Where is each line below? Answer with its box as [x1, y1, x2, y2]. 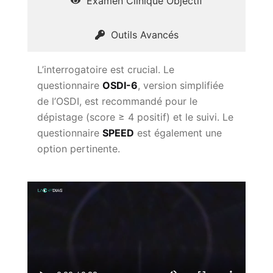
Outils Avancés [110, 28, 179, 41]
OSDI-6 [102, 79, 138, 91]
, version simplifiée [138, 79, 224, 91]
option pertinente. [37, 142, 120, 155]
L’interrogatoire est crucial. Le [37, 63, 174, 76]
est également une [134, 126, 222, 139]
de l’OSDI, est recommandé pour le [37, 94, 197, 107]
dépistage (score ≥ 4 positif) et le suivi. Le [37, 110, 233, 123]
